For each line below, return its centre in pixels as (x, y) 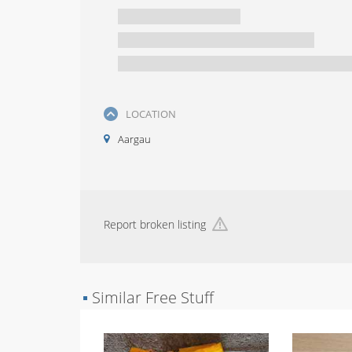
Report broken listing (155, 224)
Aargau (134, 139)
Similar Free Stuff (151, 297)
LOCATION (151, 114)
